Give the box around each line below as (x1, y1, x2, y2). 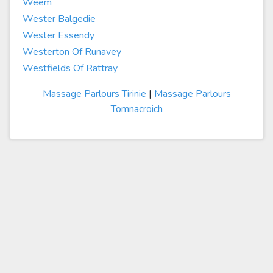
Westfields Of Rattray (23, 62, 118, 75)
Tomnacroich (110, 102, 163, 116)
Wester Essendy (23, 29, 94, 42)
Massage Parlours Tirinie (42, 87, 146, 101)
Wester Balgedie (23, 12, 96, 26)
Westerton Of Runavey (23, 45, 121, 58)
